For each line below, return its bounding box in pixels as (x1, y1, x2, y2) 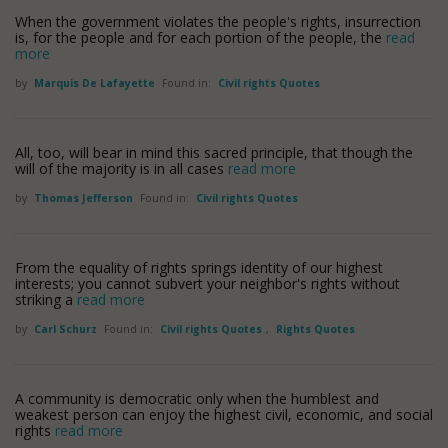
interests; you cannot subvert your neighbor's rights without (15, 274, 400, 293)
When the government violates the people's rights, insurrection (15, 12, 421, 31)
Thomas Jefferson (34, 191, 136, 205)
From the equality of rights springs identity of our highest (15, 258, 383, 277)
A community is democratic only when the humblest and (15, 389, 379, 408)
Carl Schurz (34, 322, 100, 336)
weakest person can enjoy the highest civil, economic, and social (15, 405, 433, 424)
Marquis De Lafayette (34, 76, 158, 90)
